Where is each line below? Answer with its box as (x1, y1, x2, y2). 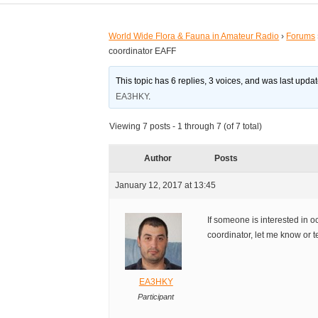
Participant (138, 292, 175, 302)
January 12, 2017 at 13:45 (115, 180, 216, 191)
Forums (286, 31, 316, 42)
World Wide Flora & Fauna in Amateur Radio (109, 31, 280, 42)
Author (143, 153, 172, 164)
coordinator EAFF (109, 46, 177, 57)
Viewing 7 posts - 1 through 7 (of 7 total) (109, 121, 263, 132)
